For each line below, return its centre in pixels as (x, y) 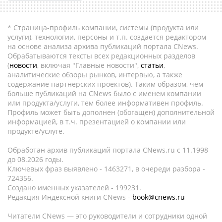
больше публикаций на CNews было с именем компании (104, 93)
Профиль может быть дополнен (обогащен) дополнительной (111, 112)
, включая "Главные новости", (89, 65)
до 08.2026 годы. (35, 159)
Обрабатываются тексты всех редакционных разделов (101, 56)
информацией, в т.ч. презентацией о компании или (97, 122)
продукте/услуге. (36, 131)
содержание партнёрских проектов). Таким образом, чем (105, 84)
